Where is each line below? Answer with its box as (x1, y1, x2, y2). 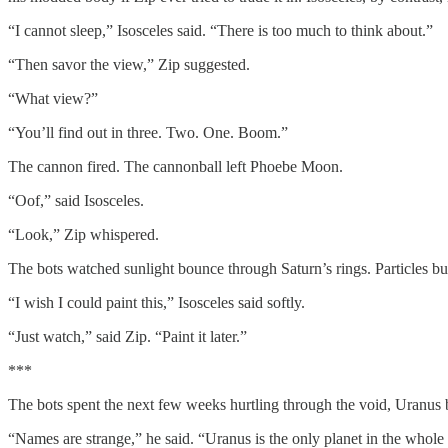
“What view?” (8, 89, 98, 107)
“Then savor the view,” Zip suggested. (8, 55, 250, 73)
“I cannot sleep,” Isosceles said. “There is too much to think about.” (8, 21, 433, 39)
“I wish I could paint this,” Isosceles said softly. (8, 293, 305, 311)
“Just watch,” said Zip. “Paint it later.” (8, 327, 247, 345)
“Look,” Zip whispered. (8, 225, 159, 243)
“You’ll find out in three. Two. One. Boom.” (8, 123, 288, 141)
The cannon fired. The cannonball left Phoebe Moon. (8, 157, 343, 175)
